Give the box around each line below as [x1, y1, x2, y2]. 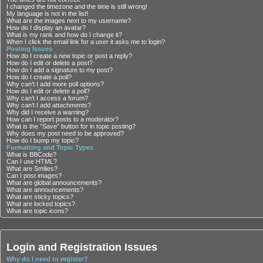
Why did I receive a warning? [6, 108, 89, 116]
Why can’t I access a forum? [6, 94, 88, 102]
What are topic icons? [6, 207, 68, 214]
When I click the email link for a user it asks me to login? [6, 38, 165, 45]
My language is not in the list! [6, 9, 88, 17]
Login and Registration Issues [6, 241, 157, 253]
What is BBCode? [6, 150, 56, 158]
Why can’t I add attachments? [6, 101, 91, 109]
